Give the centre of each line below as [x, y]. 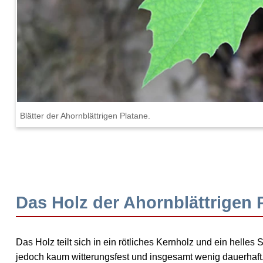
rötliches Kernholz [156, 242]
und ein [212, 242]
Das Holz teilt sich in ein [68, 242]
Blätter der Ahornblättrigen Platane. [85, 116]
